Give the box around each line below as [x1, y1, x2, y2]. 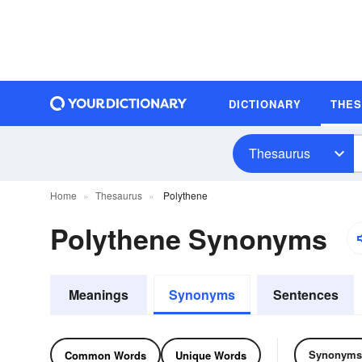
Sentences [272, 285, 339, 304]
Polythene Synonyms [50, 219, 327, 258]
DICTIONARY [229, 95, 301, 112]
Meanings [69, 285, 128, 304]
